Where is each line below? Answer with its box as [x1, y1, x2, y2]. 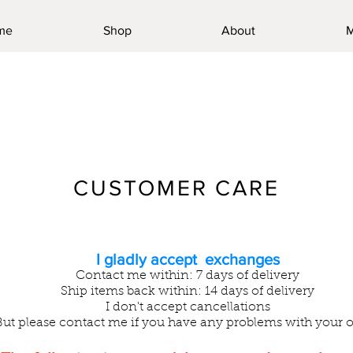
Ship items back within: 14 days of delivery [61, 285, 314, 298]
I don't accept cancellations [105, 301, 270, 314]
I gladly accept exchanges [95, 251, 280, 268]
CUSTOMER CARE [73, 176, 280, 200]
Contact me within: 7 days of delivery [76, 269, 299, 282]
